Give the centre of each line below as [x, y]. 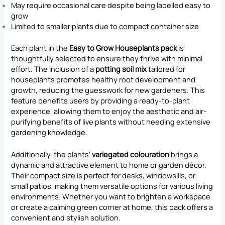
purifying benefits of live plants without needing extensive [111, 122]
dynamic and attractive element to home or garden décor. [109, 165]
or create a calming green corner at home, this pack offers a [112, 207]
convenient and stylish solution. [66, 218]
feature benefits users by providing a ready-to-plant [101, 101]
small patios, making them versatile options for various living [112, 186]
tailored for [166, 69]
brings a [184, 154]
